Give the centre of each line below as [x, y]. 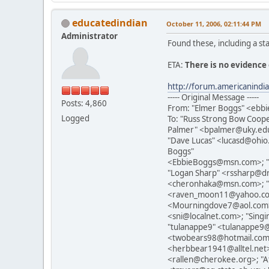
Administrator [89, 36]
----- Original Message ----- [213, 97]
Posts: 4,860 [84, 103]
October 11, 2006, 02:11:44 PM [214, 23]
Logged [75, 118]
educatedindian [110, 23]
